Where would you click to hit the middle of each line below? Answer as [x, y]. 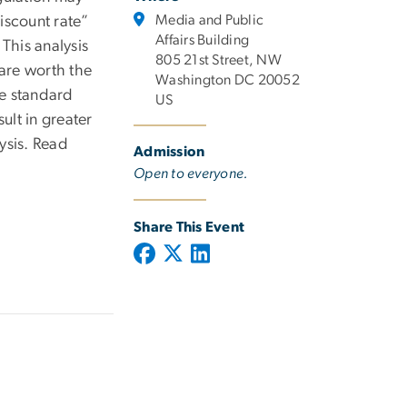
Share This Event [189, 228]
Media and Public [210, 20]
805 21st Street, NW [218, 60]
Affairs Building [203, 40]
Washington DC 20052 [228, 80]
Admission [169, 152]
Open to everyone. [191, 174]
